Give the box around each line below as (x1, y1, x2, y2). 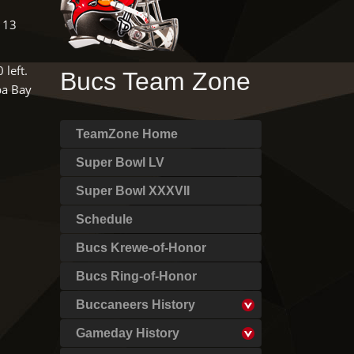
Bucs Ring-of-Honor (76, 269, 197, 283)
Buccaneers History (76, 298, 195, 311)
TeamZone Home (76, 127, 178, 141)
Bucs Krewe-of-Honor (76, 241, 206, 254)
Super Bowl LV (76, 156, 164, 169)
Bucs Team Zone (60, 67, 250, 96)
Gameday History (76, 326, 179, 340)
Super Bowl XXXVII (76, 184, 190, 198)
